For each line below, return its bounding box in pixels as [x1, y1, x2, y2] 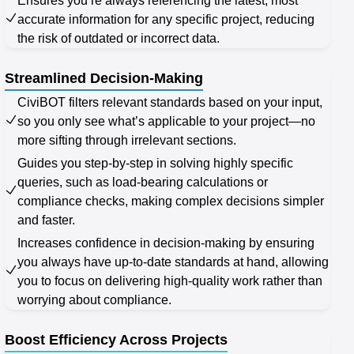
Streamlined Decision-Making [5, 70, 203, 87]
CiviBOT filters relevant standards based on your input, [17, 96, 322, 110]
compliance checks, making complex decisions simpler [17, 194, 324, 209]
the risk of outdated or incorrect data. [17, 32, 220, 46]
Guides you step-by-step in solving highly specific [17, 156, 293, 171]
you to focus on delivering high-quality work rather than [17, 274, 322, 288]
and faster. [17, 213, 75, 228]
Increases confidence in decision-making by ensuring [17, 236, 314, 250]
